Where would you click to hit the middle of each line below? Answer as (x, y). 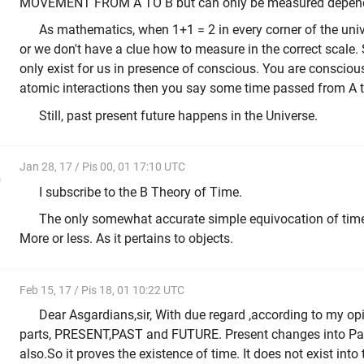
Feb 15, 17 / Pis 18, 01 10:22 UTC (102, 290)
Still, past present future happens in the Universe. (178, 115)
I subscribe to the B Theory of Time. (141, 192)
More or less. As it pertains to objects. (126, 239)
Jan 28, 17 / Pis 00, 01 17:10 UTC (102, 167)
